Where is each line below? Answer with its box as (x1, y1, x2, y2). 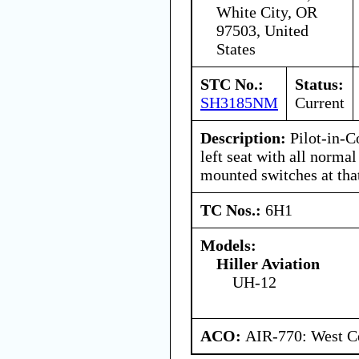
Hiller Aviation (216, 254, 320, 272)
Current (295, 93, 345, 111)
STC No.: (200, 75, 264, 93)
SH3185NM (200, 93, 278, 111)
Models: (200, 236, 256, 254)
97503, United (216, 21, 309, 39)
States (216, 39, 256, 58)
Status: (295, 75, 344, 93)
